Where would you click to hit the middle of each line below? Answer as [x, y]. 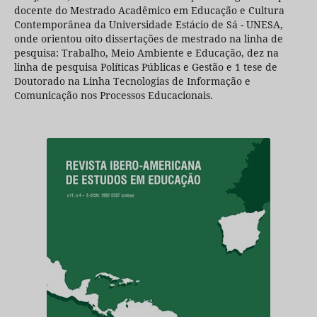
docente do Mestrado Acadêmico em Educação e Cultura [149, 11]
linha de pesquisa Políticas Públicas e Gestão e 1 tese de [145, 67]
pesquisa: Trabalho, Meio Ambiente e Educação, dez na [146, 53]
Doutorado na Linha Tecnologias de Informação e [132, 81]
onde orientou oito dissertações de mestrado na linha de [148, 39]
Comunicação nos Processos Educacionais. [113, 96]
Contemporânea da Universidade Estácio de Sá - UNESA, [148, 25]
